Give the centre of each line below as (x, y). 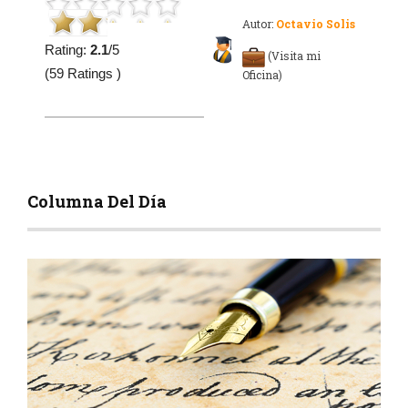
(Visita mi (294, 56)
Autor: (258, 24)
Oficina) (266, 75)
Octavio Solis (314, 24)
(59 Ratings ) (83, 74)
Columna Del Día (97, 202)
